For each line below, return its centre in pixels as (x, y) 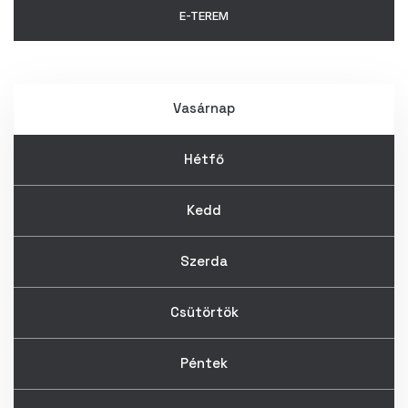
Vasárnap (204, 108)
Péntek (204, 363)
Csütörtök (204, 312)
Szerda (204, 261)
